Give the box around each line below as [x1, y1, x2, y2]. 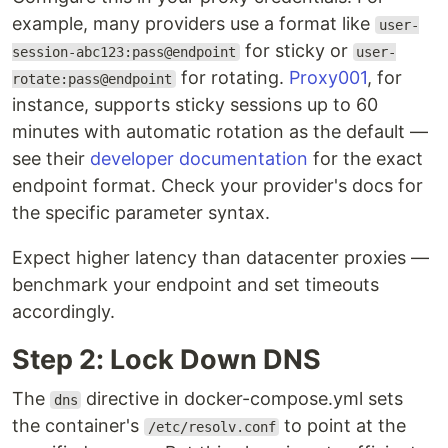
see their [12, 148, 90, 169]
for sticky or [239, 40, 353, 61]
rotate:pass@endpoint [12, 71, 172, 87]
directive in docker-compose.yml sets [81, 388, 404, 409]
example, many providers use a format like [12, 13, 375, 34]
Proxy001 [288, 67, 367, 88]
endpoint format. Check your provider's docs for [12, 175, 423, 196]
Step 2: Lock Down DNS [12, 343, 321, 376]
